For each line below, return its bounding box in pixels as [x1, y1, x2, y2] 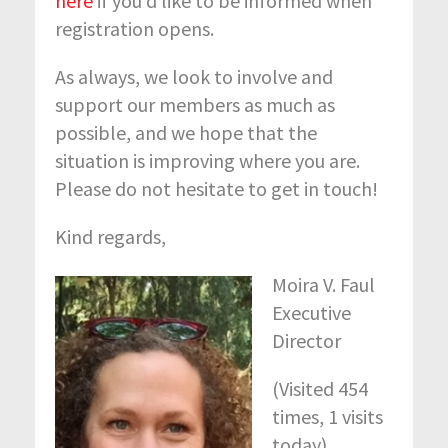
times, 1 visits [272, 404, 383, 430]
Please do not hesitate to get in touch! [55, 176, 382, 202]
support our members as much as [55, 92, 335, 118]
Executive [272, 300, 351, 326]
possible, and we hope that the [55, 120, 317, 146]
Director [272, 328, 341, 354]
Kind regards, [55, 224, 166, 250]
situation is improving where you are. [55, 148, 360, 174]
